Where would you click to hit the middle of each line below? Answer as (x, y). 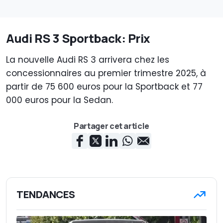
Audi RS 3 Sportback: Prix (78, 38)
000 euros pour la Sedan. (59, 100)
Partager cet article (111, 126)
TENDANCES (46, 195)
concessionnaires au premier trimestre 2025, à (106, 73)
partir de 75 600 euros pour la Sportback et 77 (104, 87)
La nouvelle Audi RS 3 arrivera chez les (88, 60)
